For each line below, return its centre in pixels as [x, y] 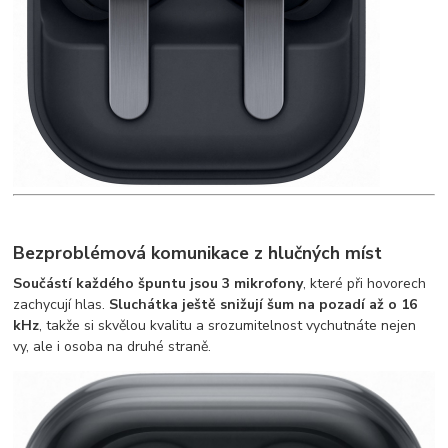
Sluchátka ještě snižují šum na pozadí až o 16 [263, 304]
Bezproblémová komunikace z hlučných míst [198, 252]
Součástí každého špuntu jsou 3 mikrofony [158, 283]
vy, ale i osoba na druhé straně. [112, 346]
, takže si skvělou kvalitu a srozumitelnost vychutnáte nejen [228, 325]
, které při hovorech [365, 283]
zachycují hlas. [61, 304]
